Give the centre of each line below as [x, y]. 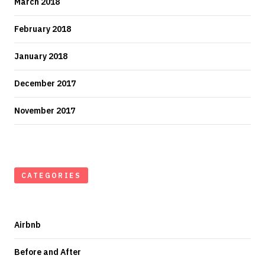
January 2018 [41, 56]
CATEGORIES [51, 175]
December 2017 [45, 83]
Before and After [48, 252]
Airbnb [28, 224]
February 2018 [43, 29]
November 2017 [45, 110]
